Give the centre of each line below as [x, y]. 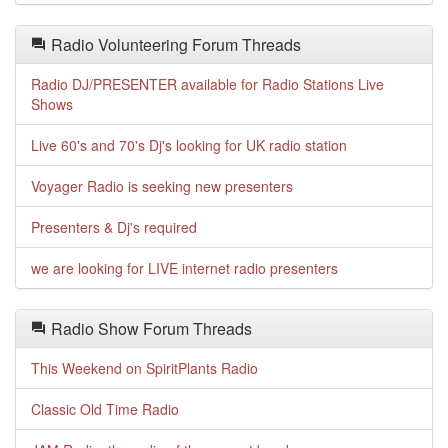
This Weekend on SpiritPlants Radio [144, 368]
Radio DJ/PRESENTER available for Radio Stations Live [207, 84]
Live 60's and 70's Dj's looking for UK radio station [189, 145]
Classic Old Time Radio [105, 409]
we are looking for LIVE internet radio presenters [184, 268]
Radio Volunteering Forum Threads [174, 44]
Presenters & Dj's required [114, 227]
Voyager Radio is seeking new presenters [162, 186]
